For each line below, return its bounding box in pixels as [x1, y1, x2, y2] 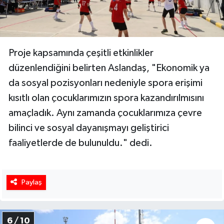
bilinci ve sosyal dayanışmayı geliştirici [8, 123, 169, 133]
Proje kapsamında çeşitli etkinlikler [8, 48, 153, 58]
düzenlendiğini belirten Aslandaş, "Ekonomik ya [8, 63, 209, 73]
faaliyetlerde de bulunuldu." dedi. [8, 138, 152, 148]
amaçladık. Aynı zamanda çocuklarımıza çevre [8, 108, 202, 118]
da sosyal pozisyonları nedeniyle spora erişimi [8, 78, 202, 88]
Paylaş [21, 178, 42, 186]
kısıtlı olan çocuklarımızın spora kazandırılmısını [8, 93, 204, 103]
